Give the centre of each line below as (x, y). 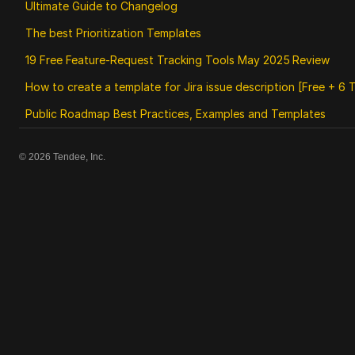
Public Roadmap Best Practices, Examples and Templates (176, 113)
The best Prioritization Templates (113, 32)
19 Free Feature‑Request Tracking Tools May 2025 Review (177, 59)
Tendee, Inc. (79, 157)
